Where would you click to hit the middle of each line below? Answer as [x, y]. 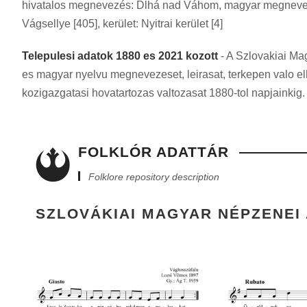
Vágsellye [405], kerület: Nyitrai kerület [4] [122, 24]
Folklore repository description [154, 177]
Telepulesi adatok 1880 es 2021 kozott [120, 56]
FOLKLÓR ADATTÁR [153, 152]
